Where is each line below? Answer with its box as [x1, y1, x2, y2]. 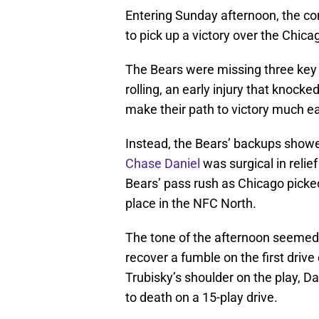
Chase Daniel [125, 156, 200, 172]
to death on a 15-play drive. [125, 290, 278, 305]
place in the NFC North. [125, 196, 256, 211]
